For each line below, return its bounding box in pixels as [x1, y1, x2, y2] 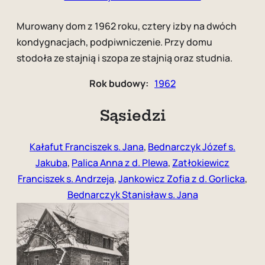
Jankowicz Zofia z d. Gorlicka [118, 172, 245, 186]
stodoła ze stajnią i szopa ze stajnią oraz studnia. [17, 51, 232, 65]
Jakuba [35, 156, 67, 170]
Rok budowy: [89, 77, 148, 91]
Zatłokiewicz [172, 156, 230, 170]
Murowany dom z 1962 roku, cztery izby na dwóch [17, 20, 237, 33]
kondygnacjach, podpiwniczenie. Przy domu [17, 35, 212, 49]
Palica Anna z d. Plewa [72, 156, 168, 170]
